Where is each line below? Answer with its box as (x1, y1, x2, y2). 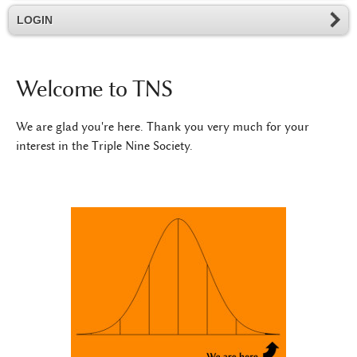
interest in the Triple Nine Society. (16, 139, 193, 154)
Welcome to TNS (16, 75, 173, 103)
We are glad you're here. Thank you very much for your (16, 120, 309, 135)
